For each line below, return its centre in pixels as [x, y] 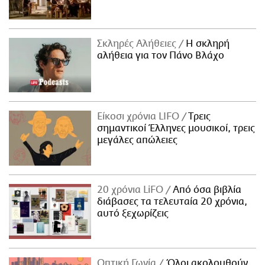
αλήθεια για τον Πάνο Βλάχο [161, 55]
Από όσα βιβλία [206, 190]
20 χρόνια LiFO [132, 190]
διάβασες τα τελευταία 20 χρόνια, [172, 202]
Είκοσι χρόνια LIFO [140, 117]
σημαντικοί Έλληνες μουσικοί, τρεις [176, 129]
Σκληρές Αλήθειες [138, 43]
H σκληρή [207, 43]
